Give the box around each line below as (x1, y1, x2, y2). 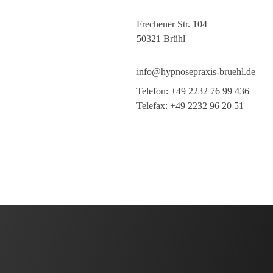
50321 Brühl (136, 34, 185, 44)
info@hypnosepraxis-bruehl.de (136, 66, 255, 77)
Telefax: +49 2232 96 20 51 (136, 101, 244, 112)
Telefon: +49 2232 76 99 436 (136, 86, 249, 97)
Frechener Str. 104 (136, 19, 207, 30)
